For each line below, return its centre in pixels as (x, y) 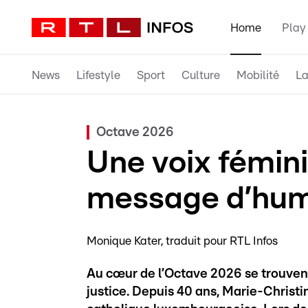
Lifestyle (98, 75)
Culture (201, 75)
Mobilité (258, 75)
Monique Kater (124, 241)
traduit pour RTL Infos (222, 241)
